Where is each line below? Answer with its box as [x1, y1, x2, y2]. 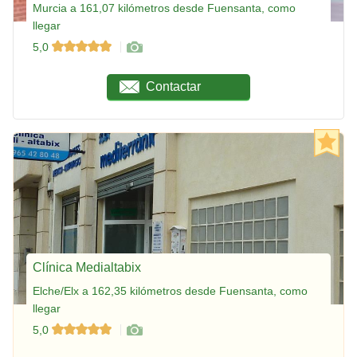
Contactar [146, 79, 202, 93]
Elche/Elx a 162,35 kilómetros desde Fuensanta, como [33, 284, 308, 297]
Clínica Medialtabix [33, 260, 141, 274]
